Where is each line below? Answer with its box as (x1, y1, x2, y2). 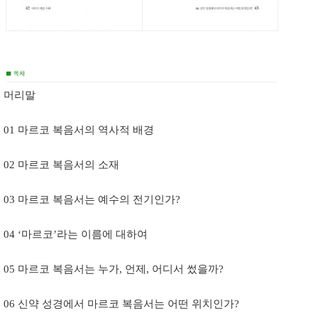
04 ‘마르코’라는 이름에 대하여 (4, 228, 150, 240)
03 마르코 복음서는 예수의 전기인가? (4, 193, 183, 205)
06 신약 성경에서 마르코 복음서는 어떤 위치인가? (4, 297, 242, 309)
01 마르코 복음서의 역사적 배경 (4, 124, 157, 136)
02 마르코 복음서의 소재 (4, 158, 122, 170)
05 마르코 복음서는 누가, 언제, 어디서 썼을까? (4, 263, 226, 275)
